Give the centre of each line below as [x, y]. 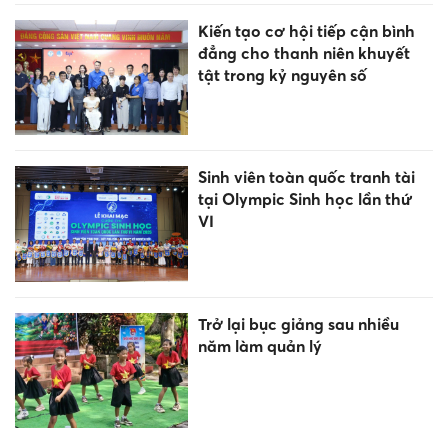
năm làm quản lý [259, 345]
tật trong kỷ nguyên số [282, 75]
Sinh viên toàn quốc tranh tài [306, 177]
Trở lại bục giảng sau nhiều [298, 323]
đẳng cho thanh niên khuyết [303, 53]
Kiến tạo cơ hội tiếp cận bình [306, 31]
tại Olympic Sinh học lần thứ [304, 199]
